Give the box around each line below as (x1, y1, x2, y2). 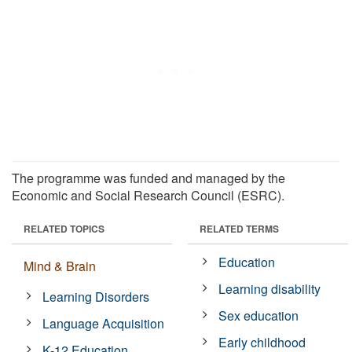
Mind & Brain (24, 256, 96, 275)
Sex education (218, 306, 299, 324)
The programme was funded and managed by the (12, 168, 285, 187)
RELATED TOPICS (24, 221, 104, 236)
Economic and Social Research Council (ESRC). (12, 185, 284, 204)
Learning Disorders (42, 287, 150, 306)
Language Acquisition (42, 313, 165, 332)
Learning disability (218, 279, 321, 298)
